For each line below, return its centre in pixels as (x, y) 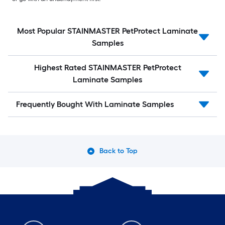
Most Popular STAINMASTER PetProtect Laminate (107, 31)
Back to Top (119, 151)
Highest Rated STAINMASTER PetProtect (107, 68)
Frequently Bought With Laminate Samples (95, 104)
